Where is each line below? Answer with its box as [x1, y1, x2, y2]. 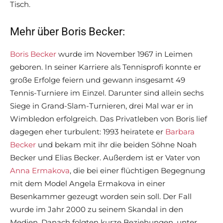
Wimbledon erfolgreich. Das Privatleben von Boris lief [10, 114, 207, 124]
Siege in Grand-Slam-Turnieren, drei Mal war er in [10, 101, 193, 111]
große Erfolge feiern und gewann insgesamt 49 [10, 75, 185, 85]
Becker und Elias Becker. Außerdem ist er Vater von [10, 153, 200, 163]
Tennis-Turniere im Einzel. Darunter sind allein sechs [10, 88, 204, 98]
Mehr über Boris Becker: [10, 25, 125, 38]
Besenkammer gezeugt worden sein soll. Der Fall [10, 192, 192, 202]
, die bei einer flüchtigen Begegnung [70, 166, 205, 176]
